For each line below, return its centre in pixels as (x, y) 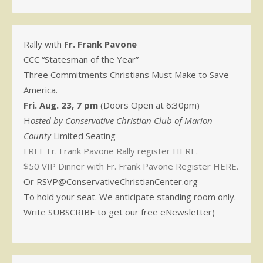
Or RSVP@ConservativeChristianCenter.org (111, 182)
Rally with (44, 44)
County (37, 136)
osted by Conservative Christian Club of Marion (122, 121)
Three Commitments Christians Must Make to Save (126, 75)
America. (41, 90)
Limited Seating (83, 136)
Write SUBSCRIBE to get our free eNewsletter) (119, 212)
